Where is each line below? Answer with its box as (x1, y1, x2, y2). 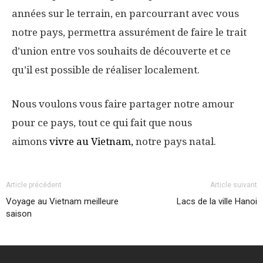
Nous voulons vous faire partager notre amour (12, 98, 234, 110)
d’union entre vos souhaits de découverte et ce (12, 45, 231, 58)
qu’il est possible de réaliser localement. (12, 64, 200, 76)
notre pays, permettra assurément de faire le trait (12, 26, 247, 39)
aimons (12, 136, 49, 148)
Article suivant (210, 181, 257, 190)
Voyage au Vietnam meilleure (6, 196, 119, 207)
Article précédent (6, 181, 62, 190)
